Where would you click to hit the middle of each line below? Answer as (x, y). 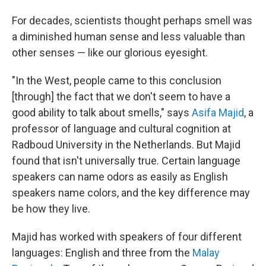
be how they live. (51, 209)
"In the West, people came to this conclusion (117, 81)
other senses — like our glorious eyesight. (110, 53)
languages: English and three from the (102, 253)
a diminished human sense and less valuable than (129, 37)
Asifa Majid (218, 113)
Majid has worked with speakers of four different (127, 237)
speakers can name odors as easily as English (120, 177)
